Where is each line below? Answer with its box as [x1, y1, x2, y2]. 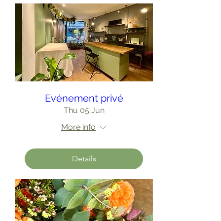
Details [72, 153, 96, 163]
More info [61, 122, 96, 132]
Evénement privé [44, 92, 123, 104]
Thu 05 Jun [63, 105, 105, 115]
